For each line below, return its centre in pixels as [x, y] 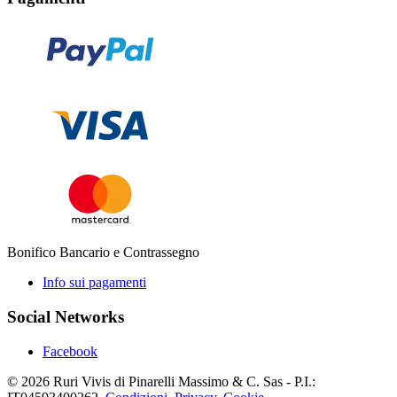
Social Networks [66, 316]
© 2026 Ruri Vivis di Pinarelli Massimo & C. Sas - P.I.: [161, 381]
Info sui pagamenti [94, 283]
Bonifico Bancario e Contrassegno [103, 253]
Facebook [70, 351]
